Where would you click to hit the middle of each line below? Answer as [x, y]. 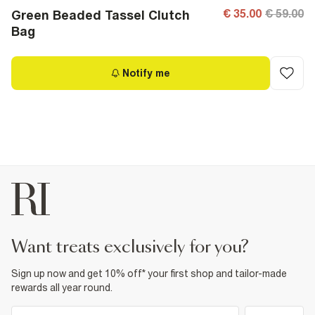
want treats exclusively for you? [138, 247]
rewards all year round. [62, 288]
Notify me [146, 73]
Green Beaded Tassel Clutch [101, 15]
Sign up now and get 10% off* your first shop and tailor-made [149, 274]
